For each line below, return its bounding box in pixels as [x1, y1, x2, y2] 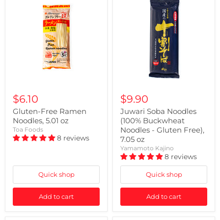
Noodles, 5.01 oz [13, 116, 69, 125]
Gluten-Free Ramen [13, 107, 86, 116]
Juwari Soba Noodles [120, 107, 196, 116]
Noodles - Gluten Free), [120, 125, 204, 135]
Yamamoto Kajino [120, 144, 174, 152]
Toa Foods [13, 126, 43, 133]
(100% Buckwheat [120, 116, 185, 125]
